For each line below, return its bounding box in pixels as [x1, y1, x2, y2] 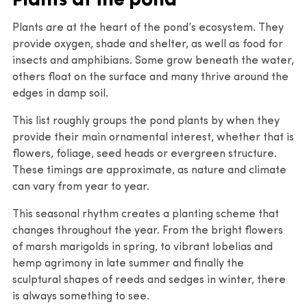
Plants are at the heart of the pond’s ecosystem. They [12, 22, 284, 34]
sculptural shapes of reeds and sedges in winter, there [12, 274, 286, 286]
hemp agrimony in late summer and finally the [12, 258, 244, 269]
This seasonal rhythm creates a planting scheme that [12, 208, 279, 220]
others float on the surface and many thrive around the [12, 71, 288, 83]
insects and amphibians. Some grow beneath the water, [12, 55, 294, 66]
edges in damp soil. [12, 88, 108, 99]
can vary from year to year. [12, 181, 149, 193]
